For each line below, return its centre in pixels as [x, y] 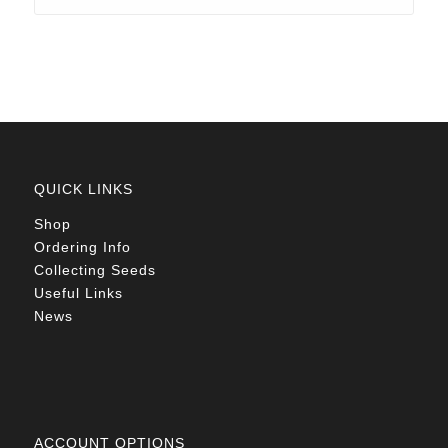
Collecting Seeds [94, 270]
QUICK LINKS [83, 189]
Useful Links [78, 293]
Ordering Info [82, 247]
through [186, 12]
